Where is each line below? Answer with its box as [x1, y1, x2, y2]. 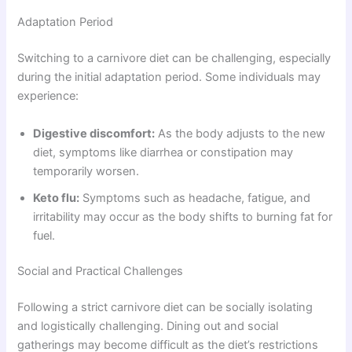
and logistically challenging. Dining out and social [17, 319, 279, 334]
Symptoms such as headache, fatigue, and [79, 190, 311, 205]
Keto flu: [33, 190, 80, 205]
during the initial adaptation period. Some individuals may [17, 70, 321, 85]
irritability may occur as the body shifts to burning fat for [33, 209, 333, 224]
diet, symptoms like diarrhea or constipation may [33, 145, 294, 159]
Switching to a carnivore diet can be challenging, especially [17, 51, 332, 66]
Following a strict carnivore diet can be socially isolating [17, 300, 313, 315]
